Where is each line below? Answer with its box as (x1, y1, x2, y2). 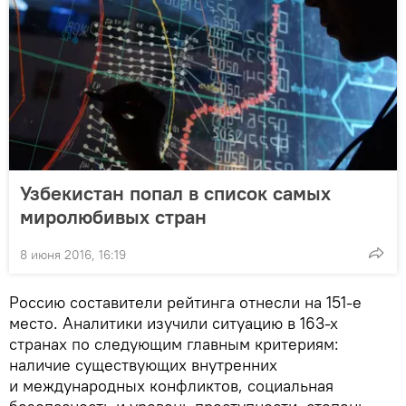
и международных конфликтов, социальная (9, 374, 333, 396)
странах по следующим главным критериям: (9, 333, 339, 354)
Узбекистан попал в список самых (20, 179, 331, 206)
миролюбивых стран (20, 203, 207, 229)
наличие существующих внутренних (9, 353, 277, 375)
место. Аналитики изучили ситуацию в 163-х (9, 312, 338, 333)
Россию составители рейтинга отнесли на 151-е (9, 291, 362, 313)
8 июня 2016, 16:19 (20, 246, 126, 263)
